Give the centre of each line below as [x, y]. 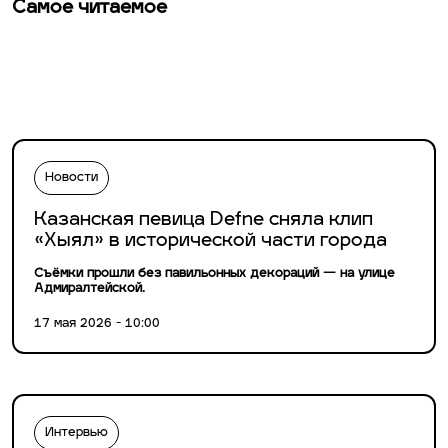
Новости [71, 178]
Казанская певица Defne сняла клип [203, 221]
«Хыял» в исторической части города [210, 242]
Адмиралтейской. [89, 289]
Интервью [76, 433]
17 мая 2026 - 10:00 [97, 324]
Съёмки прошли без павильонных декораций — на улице [214, 274]
